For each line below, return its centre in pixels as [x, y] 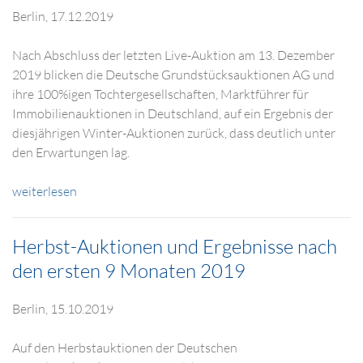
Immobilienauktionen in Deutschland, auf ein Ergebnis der [173, 113]
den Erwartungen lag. [71, 152]
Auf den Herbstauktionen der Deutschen [125, 348]
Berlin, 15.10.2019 [63, 309]
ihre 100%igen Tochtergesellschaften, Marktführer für [160, 94]
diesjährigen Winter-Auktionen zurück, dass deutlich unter [174, 133]
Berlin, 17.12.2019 [63, 16]
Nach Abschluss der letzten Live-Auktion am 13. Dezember [173, 55]
